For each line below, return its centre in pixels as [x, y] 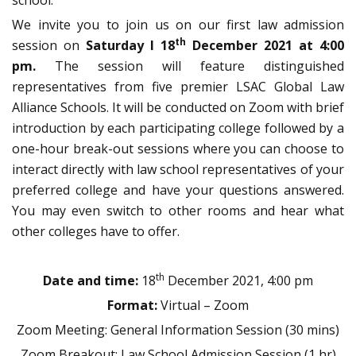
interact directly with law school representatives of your [178, 170]
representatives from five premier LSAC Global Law [178, 87]
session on [46, 46]
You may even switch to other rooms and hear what [178, 211]
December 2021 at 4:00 [265, 46]
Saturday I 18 [127, 46]
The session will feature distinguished [199, 66]
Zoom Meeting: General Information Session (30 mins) [178, 330]
